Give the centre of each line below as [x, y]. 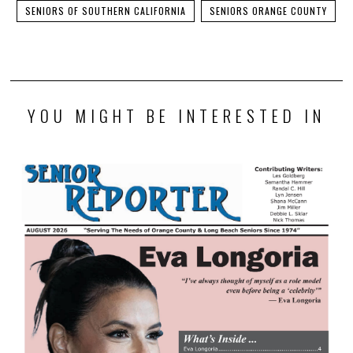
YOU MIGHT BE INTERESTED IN [176, 116]
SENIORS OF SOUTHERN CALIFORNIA [106, 11]
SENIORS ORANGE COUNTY [269, 11]
